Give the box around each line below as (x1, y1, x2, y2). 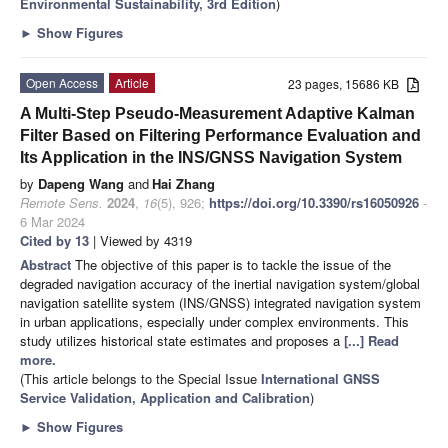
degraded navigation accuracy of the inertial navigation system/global (20, 273, 420, 293)
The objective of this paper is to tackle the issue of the (75, 254, 391, 274)
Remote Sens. (20, 192, 103, 212)
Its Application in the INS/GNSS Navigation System (20, 148, 402, 166)
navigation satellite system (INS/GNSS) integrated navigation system (20, 292, 421, 312)
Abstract (20, 254, 75, 274)
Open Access (26, 73, 98, 91)
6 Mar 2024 (20, 211, 85, 231)
